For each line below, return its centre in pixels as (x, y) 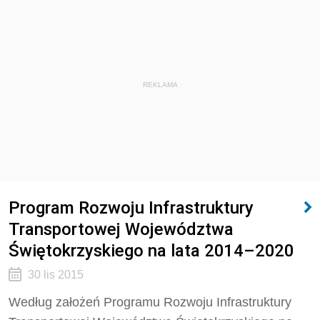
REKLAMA (160, 85)
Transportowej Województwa (121, 229)
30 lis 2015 (55, 275)
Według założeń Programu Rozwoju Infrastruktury (150, 302)
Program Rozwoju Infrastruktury (131, 207)
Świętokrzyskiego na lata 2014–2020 (151, 250)
